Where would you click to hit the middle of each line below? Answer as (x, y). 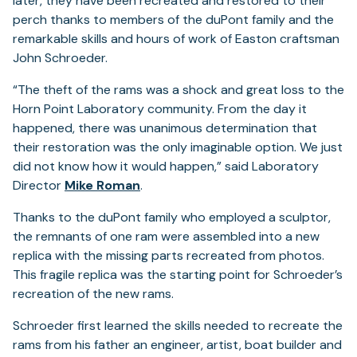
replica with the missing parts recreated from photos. (169, 255)
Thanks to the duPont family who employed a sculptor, (172, 217)
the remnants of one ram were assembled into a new (166, 236)
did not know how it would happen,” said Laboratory (166, 166)
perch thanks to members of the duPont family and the (173, 20)
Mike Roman (102, 185)
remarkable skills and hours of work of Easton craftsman (176, 39)
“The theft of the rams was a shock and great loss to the (178, 90)
